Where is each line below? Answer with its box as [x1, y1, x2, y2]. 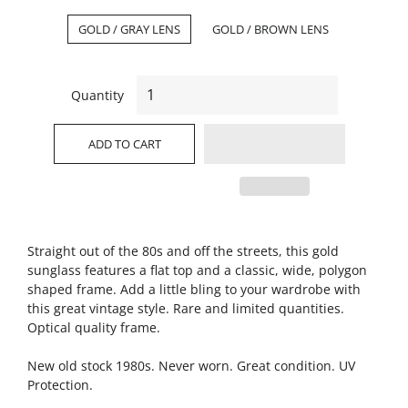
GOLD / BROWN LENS [212, 21, 329, 37]
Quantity [70, 87, 124, 104]
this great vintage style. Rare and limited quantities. [27, 300, 344, 317]
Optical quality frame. [27, 319, 160, 336]
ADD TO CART [87, 136, 161, 152]
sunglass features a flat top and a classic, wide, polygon [27, 261, 367, 279]
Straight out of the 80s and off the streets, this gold [27, 242, 339, 260]
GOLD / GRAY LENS [78, 21, 180, 37]
